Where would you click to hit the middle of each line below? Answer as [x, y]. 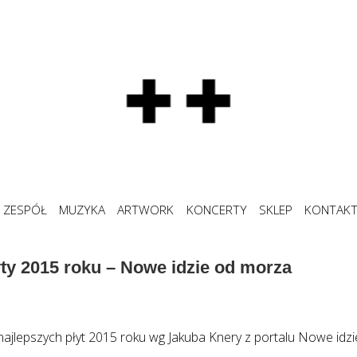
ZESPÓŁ [25, 210]
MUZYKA [82, 210]
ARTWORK [146, 210]
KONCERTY [216, 210]
